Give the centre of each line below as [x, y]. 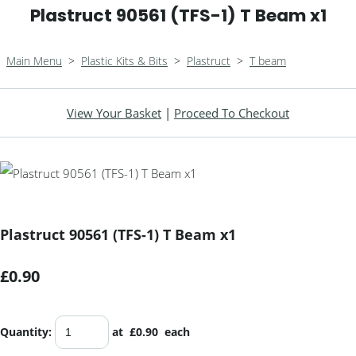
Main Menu [34, 61]
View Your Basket [114, 113]
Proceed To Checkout [232, 113]
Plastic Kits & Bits [124, 61]
